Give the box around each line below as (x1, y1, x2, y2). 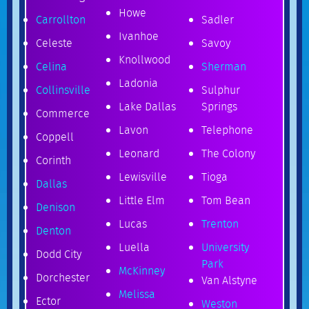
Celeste (36, 34, 72, 51)
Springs (201, 98, 237, 114)
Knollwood (119, 51, 170, 68)
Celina (36, 58, 67, 74)
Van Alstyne (201, 272, 257, 288)
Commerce (36, 105, 90, 121)
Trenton (201, 215, 239, 232)
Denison (36, 199, 75, 215)
